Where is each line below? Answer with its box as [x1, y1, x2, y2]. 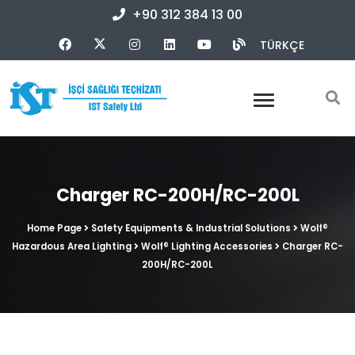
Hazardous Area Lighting [12, 240, 132, 254]
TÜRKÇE [260, 37, 304, 53]
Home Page [27, 222, 82, 235]
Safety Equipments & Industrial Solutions [91, 222, 291, 235]
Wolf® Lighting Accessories [141, 240, 273, 254]
